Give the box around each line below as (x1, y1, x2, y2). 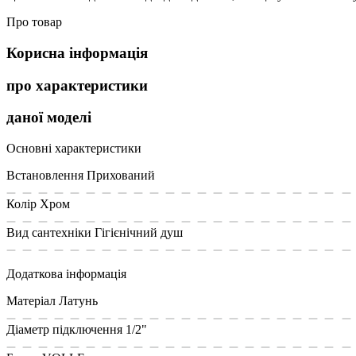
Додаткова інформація (6, 266, 126, 281)
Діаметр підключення (6, 322, 122, 336)
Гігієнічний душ (95, 225, 183, 239)
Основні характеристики (6, 141, 141, 155)
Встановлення (6, 168, 83, 182)
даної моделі (6, 109, 91, 126)
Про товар (6, 15, 62, 29)
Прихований (87, 168, 155, 182)
